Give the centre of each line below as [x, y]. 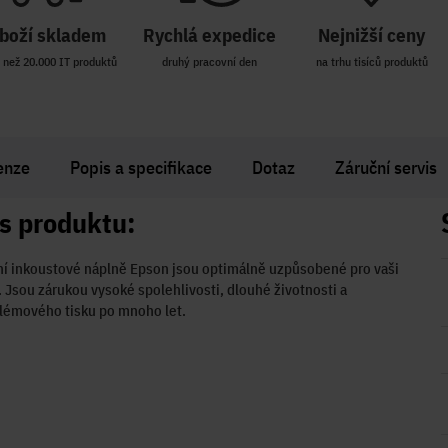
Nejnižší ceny [371, 35]
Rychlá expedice [209, 35]
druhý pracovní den [209, 61]
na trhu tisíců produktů [371, 61]
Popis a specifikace [140, 167]
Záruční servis [385, 167]
